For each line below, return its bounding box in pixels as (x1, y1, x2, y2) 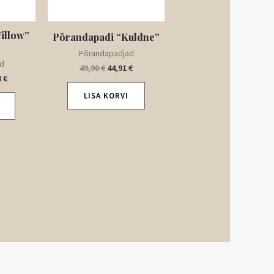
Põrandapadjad (78, 48, 134, 59)
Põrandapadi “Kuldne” (53, 30, 160, 43)
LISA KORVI (84, 91, 128, 102)
